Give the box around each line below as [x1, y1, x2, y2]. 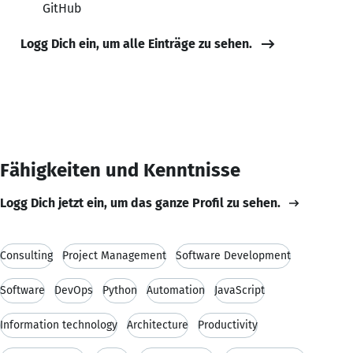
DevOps [54, 283, 93, 297]
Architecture [127, 318, 188, 332]
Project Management [62, 248, 166, 262]
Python [102, 283, 137, 297]
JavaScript [214, 283, 265, 297]
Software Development [176, 248, 291, 262]
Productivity [198, 318, 258, 332]
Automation [147, 283, 205, 297]
